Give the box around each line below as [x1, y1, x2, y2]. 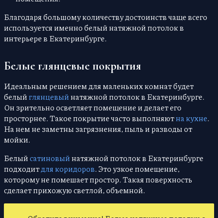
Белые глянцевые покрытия [4, 59, 141, 73]
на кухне [176, 112, 207, 124]
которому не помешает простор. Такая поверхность [4, 174, 192, 185]
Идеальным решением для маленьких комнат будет [4, 80, 194, 92]
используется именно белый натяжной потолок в [4, 22, 184, 34]
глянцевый [29, 91, 69, 103]
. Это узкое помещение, [95, 163, 180, 175]
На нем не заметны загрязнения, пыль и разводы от [4, 123, 192, 135]
